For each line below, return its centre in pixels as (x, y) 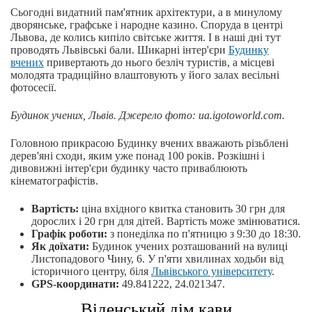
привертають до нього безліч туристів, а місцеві (159, 63)
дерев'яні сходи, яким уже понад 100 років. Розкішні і (138, 156)
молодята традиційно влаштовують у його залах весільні (145, 75)
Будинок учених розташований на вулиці (188, 247)
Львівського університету (211, 272)
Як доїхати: (60, 247)
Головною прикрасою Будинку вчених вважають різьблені (149, 143)
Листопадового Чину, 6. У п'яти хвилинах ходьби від (157, 259)
